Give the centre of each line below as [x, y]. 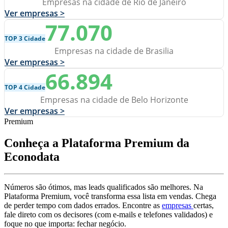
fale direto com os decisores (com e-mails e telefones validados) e [108, 215]
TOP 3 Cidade [25, 38]
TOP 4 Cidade [25, 87]
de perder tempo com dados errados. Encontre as [83, 206]
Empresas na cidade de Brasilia [114, 51]
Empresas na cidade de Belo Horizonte [114, 99]
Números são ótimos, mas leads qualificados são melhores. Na [104, 187]
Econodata [32, 156]
